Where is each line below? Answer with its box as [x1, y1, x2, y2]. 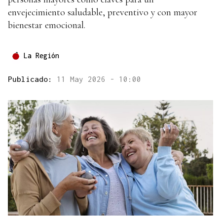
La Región [24, 51, 59, 60]
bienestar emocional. [8, 19, 85, 32]
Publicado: [8, 74, 57, 84]
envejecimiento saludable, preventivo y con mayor [8, 6, 197, 19]
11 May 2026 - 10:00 [57, 74, 141, 84]
